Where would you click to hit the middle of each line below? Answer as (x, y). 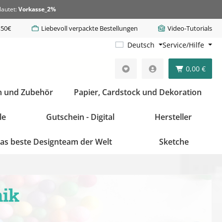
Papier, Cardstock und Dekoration (138, 92)
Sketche (174, 142)
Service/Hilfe (184, 45)
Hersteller (173, 117)
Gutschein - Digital (80, 117)
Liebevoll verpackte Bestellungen (89, 28)
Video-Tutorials (190, 28)
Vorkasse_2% (37, 9)
